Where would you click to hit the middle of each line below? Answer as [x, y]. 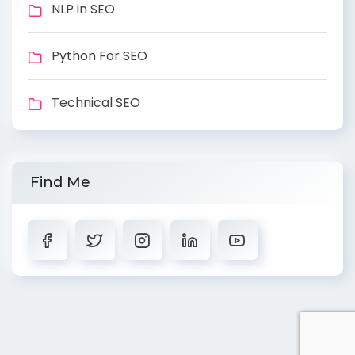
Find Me [60, 182]
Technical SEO [96, 102]
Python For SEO [99, 55]
